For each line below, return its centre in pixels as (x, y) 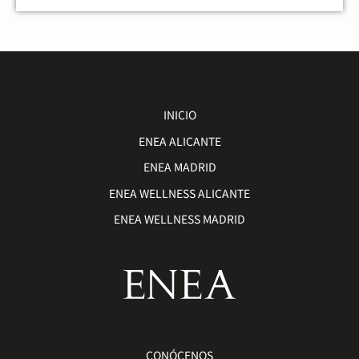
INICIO (179, 115)
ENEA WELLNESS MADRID (179, 219)
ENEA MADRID (179, 167)
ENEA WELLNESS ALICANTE (179, 193)
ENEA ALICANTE (179, 141)
